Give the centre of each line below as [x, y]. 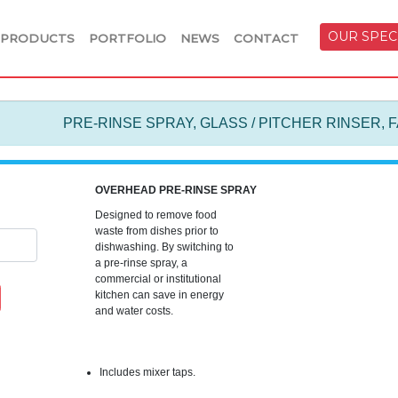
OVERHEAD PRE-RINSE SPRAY [175, 190]
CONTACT [266, 38]
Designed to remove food [155, 215]
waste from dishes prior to [156, 231]
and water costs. [134, 311]
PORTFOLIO [127, 38]
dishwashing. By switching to [164, 247]
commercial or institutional [158, 279]
